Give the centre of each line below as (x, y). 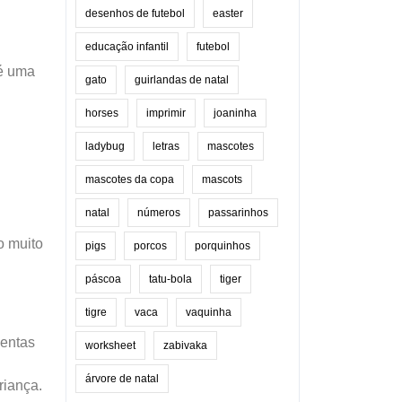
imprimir (166, 113)
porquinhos (223, 245)
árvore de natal (122, 378)
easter (228, 13)
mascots (222, 179)
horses (102, 113)
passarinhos (238, 212)
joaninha (235, 113)
